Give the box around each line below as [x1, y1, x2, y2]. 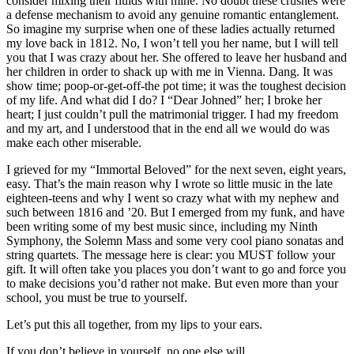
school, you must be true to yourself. [6, 290, 187, 304]
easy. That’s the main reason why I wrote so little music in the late [6, 176, 333, 190]
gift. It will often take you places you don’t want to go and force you [6, 262, 346, 276]
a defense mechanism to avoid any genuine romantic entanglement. [6, 7, 339, 21]
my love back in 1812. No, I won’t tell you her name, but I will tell [6, 36, 338, 50]
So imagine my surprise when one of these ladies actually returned [6, 21, 335, 36]
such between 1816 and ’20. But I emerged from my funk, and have [6, 205, 345, 219]
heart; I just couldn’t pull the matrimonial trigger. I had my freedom [6, 107, 338, 121]
